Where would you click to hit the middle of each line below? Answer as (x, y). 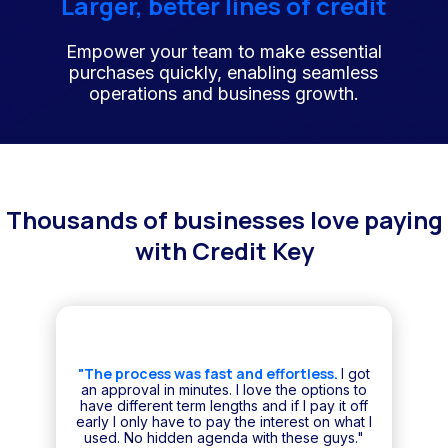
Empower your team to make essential (223, 52)
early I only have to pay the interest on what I (224, 422)
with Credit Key (224, 251)
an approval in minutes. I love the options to (224, 390)
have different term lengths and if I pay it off (224, 406)
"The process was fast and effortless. (209, 374)
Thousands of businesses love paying (224, 220)
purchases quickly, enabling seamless (224, 73)
